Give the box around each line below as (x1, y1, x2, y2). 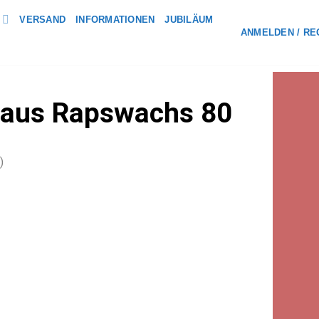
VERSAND (19, 14, 66, 25)
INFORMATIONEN (75, 14, 155, 25)
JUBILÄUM (164, 14, 214, 25)
